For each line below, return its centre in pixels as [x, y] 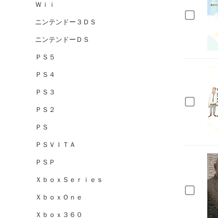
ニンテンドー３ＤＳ [66, 22]
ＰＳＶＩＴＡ [55, 145]
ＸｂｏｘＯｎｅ [59, 197]
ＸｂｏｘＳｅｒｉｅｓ [69, 180]
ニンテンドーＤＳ [62, 39]
